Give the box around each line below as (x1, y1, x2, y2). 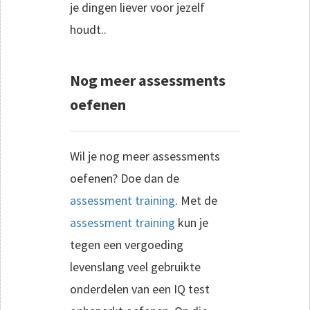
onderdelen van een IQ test (70, 280, 210, 297)
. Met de (175, 192, 217, 208)
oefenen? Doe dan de (70, 170, 179, 186)
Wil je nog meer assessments (70, 147, 220, 164)
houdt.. (70, 21, 107, 37)
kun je (175, 214, 208, 230)
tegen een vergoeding (70, 236, 183, 253)
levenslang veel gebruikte (70, 258, 201, 275)
